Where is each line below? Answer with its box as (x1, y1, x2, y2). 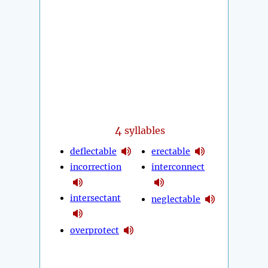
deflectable (70, 145, 117, 157)
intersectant (70, 193, 121, 204)
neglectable (151, 193, 201, 205)
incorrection (70, 162, 121, 173)
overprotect (70, 224, 119, 236)
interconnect (151, 162, 205, 173)
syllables (122, 124, 166, 137)
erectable (151, 145, 191, 157)
